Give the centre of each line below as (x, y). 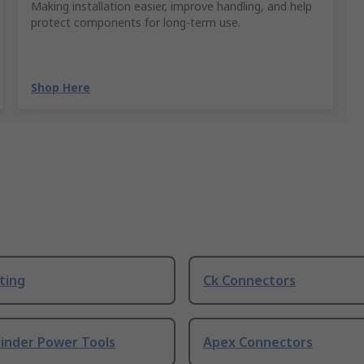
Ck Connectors (249, 281)
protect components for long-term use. (136, 23)
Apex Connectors (258, 342)
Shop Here (61, 88)
